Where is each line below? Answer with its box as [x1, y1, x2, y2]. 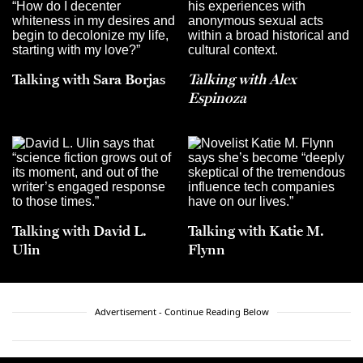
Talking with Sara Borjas [12, 70, 165, 88]
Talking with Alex [188, 70, 297, 88]
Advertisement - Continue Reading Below [94, 305, 269, 318]
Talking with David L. [12, 221, 147, 240]
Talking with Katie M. [188, 221, 324, 240]
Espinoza [188, 88, 246, 107]
